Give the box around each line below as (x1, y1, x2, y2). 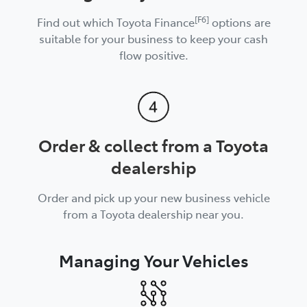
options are (208, 14, 271, 29)
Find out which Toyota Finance (36, 14, 195, 29)
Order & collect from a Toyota (38, 133, 269, 156)
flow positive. (119, 47, 188, 62)
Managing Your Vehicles (58, 248, 249, 271)
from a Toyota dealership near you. (63, 206, 244, 221)
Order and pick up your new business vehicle (37, 189, 270, 205)
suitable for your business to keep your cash (39, 30, 268, 46)
